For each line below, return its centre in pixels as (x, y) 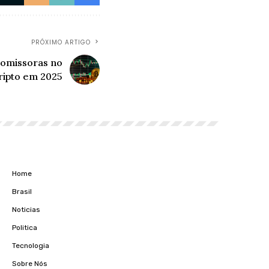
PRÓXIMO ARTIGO (61, 42)
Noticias (26, 209)
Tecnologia (31, 245)
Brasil (22, 191)
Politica (25, 227)
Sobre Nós (30, 263)
